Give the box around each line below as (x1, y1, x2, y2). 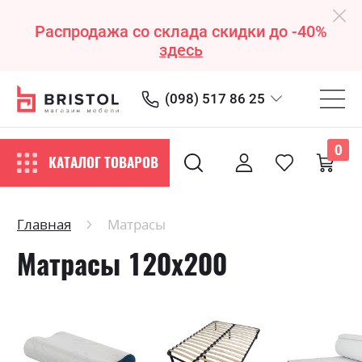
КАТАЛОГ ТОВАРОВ (48, 154, 159, 172)
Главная (17, 214, 71, 234)
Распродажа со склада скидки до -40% (35, 23, 327, 41)
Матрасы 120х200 (17, 245, 227, 283)
